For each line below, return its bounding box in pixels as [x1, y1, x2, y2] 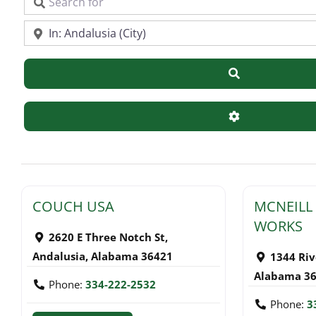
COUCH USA [32, 196, 114, 216]
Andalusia [32, 248, 85, 263]
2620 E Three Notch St [48, 229, 165, 244]
